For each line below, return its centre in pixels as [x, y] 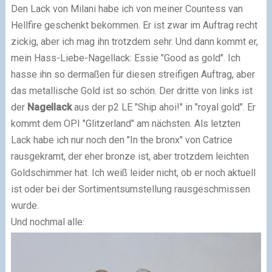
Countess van [214, 8]
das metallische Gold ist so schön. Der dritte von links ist [131, 90]
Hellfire [26, 25]
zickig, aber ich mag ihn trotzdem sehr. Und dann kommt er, [134, 41]
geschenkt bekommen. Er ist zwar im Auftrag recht [149, 25]
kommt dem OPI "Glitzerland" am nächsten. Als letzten [125, 123]
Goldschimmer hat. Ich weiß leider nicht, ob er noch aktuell [133, 172]
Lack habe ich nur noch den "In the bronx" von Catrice [121, 140]
